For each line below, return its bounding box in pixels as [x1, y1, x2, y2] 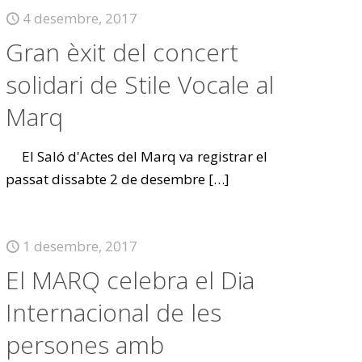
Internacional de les [6, 296, 222, 329]
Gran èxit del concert [6, 36, 239, 69]
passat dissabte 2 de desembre [6, 170, 206, 188]
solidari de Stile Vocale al [6, 68, 275, 101]
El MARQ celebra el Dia [6, 263, 255, 297]
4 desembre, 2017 [23, 9, 138, 27]
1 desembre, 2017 [23, 237, 138, 255]
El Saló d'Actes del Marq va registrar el [6, 147, 268, 166]
